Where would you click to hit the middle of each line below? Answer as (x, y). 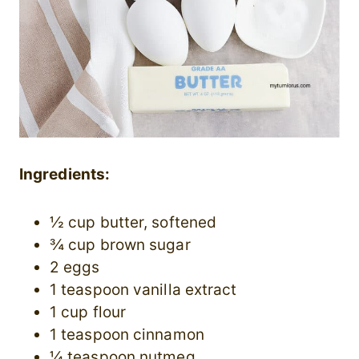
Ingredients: (65, 175)
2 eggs (75, 268)
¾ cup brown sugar (120, 245)
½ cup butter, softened (133, 223)
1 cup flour (88, 313)
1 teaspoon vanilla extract (143, 290)
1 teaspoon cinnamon (127, 335)
